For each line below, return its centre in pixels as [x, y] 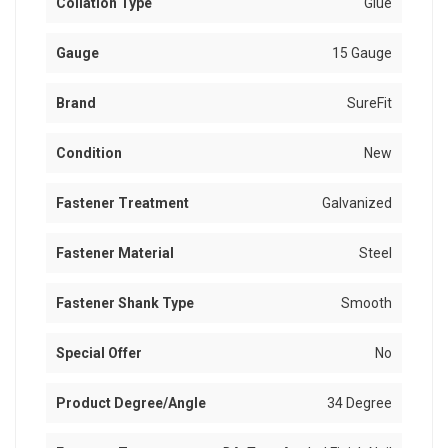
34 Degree [359, 403]
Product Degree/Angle [131, 403]
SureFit [369, 103]
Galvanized [357, 203]
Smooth [366, 303]
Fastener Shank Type [125, 303]
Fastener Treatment [122, 203]
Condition [89, 153]
